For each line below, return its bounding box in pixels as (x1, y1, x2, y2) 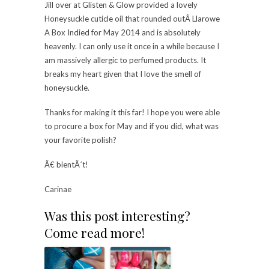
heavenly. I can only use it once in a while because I (44, 41, 219, 52)
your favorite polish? (44, 135, 116, 145)
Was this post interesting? (44, 207, 190, 225)
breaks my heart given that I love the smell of (44, 69, 201, 79)
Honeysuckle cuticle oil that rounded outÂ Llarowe (44, 14, 220, 24)
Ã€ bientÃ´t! (44, 160, 88, 170)
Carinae (44, 184, 71, 195)
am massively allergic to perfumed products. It (44, 55, 206, 65)
